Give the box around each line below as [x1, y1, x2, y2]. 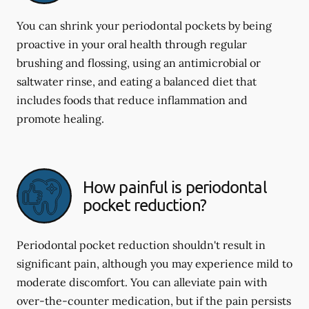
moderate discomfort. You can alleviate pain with [17, 275, 268, 289]
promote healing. [17, 112, 104, 126]
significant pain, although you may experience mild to [17, 257, 292, 270]
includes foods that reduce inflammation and [17, 93, 248, 107]
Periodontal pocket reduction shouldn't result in [17, 238, 266, 252]
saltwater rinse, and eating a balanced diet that [17, 74, 257, 88]
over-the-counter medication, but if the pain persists [17, 294, 291, 308]
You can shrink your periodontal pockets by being [17, 19, 272, 32]
